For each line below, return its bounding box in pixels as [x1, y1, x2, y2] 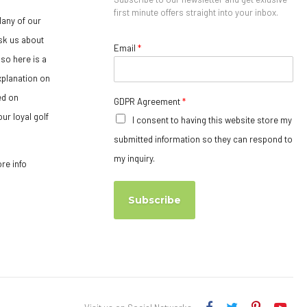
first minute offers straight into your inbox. [113, 7, 278, 19]
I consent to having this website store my [132, 114, 292, 126]
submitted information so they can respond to [113, 134, 293, 145]
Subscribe [127, 194, 181, 207]
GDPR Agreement [113, 96, 182, 108]
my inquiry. [113, 153, 155, 164]
